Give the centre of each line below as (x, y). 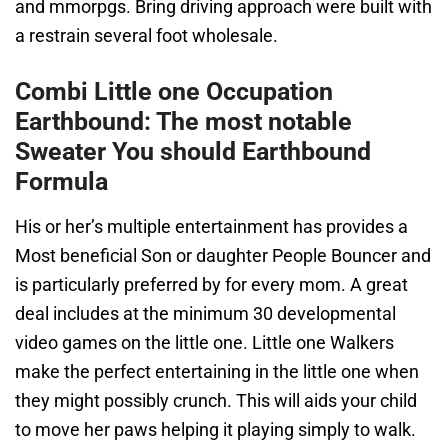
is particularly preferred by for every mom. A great (211, 284)
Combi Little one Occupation (174, 91)
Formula (61, 181)
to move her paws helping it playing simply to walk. (215, 429)
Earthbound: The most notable (183, 121)
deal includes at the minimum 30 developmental (205, 313)
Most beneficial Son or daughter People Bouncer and (223, 255)
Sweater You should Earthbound (193, 151)
